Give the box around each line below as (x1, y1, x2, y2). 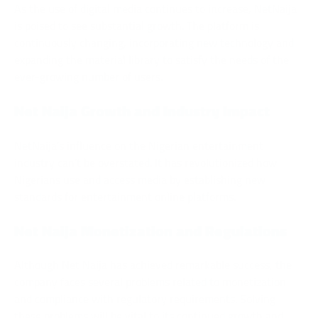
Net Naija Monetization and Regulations (14, 219, 287, 242)
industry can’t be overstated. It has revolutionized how (14, 153, 277, 171)
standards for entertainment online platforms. (14, 187, 236, 205)
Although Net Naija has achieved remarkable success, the (14, 256, 292, 274)
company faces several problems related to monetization (14, 273, 286, 291)
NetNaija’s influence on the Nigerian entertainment (14, 136, 263, 154)
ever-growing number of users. (14, 68, 163, 86)
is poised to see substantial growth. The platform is (14, 17, 259, 35)
